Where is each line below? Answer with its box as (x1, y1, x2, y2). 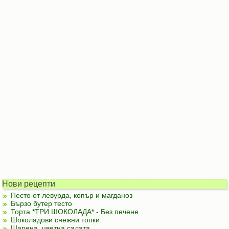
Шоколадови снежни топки (11, 216, 100, 224)
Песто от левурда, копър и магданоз (11, 191, 133, 199)
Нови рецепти (2, 179, 56, 188)
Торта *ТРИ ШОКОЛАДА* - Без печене (11, 208, 139, 216)
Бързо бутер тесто (11, 199, 73, 208)
